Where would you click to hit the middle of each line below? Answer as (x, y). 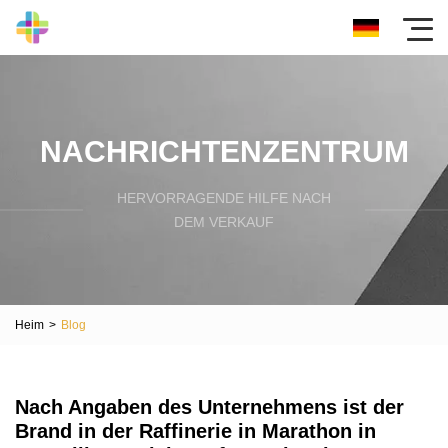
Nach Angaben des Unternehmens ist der (209, 407)
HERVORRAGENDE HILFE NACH (224, 197)
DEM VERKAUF (224, 221)
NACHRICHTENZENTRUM (224, 151)
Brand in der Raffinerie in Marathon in (195, 431)
